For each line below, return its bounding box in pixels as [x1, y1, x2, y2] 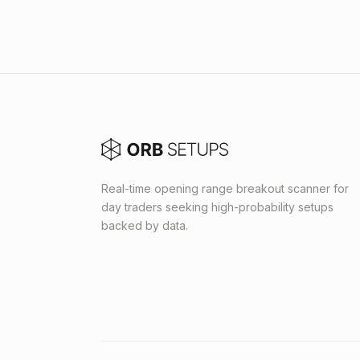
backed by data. [101, 219, 188, 232]
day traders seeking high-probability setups [101, 200, 333, 214]
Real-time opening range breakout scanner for [101, 182, 349, 195]
